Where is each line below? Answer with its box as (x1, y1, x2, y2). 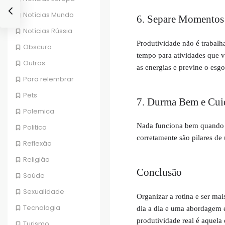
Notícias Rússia (23, 26, 72, 36)
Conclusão (136, 166, 182, 179)
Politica (23, 123, 47, 133)
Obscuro (23, 42, 52, 52)
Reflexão (23, 139, 52, 149)
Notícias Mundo (23, 10, 74, 20)
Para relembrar (23, 74, 74, 84)
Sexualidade (23, 187, 64, 197)
